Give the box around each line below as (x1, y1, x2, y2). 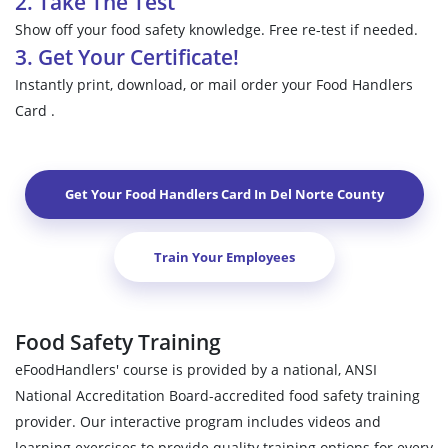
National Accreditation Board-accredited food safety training (15, 386, 420, 406)
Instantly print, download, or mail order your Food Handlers (15, 74, 413, 94)
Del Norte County (269, 185, 384, 204)
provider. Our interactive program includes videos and (15, 412, 381, 432)
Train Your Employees (153, 247, 295, 266)
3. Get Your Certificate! (15, 42, 239, 71)
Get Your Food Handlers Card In (64, 185, 270, 204)
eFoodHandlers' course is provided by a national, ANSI (15, 360, 377, 380)
